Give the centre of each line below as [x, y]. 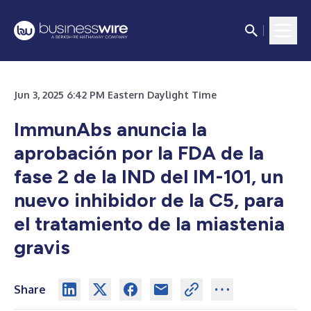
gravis [42, 247]
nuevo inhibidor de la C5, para [149, 200]
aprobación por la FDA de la [139, 153]
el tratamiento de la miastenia [149, 224]
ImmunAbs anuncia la [110, 129]
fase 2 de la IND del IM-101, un [149, 176]
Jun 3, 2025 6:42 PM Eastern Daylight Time [115, 95]
